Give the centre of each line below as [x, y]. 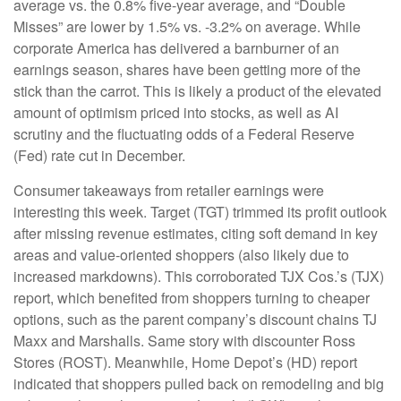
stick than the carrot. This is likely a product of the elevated [197, 91]
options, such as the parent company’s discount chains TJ [195, 319]
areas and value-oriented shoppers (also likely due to [181, 255]
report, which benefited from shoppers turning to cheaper [192, 298]
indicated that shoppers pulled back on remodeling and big [199, 384]
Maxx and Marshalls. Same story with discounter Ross [184, 341]
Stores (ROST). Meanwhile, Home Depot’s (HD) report [185, 362]
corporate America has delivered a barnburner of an [176, 48]
